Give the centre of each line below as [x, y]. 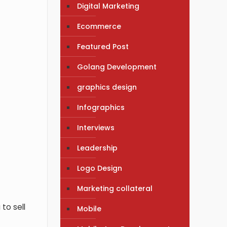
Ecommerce [99, 26]
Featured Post [103, 46]
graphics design [107, 87]
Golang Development [117, 67]
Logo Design [100, 168]
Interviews [96, 127]
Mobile [89, 209]
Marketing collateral [115, 188]
